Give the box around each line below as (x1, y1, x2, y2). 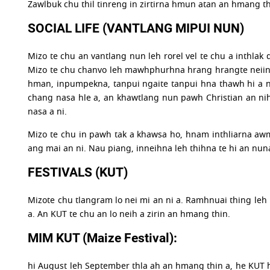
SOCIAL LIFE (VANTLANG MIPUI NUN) (28, 21, 245, 36)
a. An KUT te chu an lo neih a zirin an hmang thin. (28, 208, 231, 221)
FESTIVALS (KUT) (28, 165, 128, 180)
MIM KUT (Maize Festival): (28, 231, 178, 245)
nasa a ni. (28, 105, 67, 118)
